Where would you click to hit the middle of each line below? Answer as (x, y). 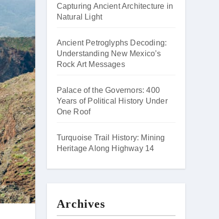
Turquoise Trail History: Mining (111, 138)
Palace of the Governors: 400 (108, 90)
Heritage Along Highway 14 (105, 148)
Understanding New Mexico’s (109, 54)
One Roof (74, 112)
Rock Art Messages (91, 64)
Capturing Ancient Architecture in (115, 6)
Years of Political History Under (112, 101)
